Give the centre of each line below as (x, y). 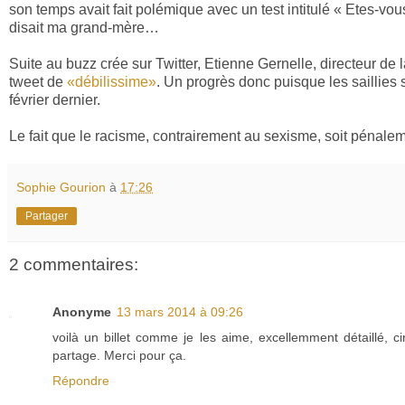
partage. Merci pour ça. (119, 355)
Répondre (81, 380)
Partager (47, 217)
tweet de (38, 82)
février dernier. (55, 100)
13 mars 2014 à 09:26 (180, 311)
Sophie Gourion (61, 188)
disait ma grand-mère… (84, 28)
